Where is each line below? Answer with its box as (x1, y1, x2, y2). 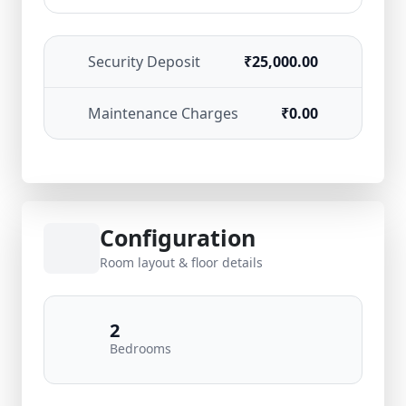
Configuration (100, 222, 256, 253)
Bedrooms (110, 340, 171, 357)
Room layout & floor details (100, 254, 263, 271)
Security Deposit (88, 52, 200, 72)
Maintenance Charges (88, 103, 238, 123)
